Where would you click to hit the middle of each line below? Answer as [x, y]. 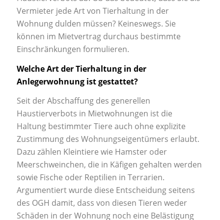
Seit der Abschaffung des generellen [83, 101]
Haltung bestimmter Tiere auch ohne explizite [101, 126]
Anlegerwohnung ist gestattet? [77, 81]
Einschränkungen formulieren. [73, 49]
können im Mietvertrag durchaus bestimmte [98, 36]
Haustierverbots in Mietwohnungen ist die [94, 114]
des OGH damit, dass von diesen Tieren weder [102, 203]
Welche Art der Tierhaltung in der [81, 69]
